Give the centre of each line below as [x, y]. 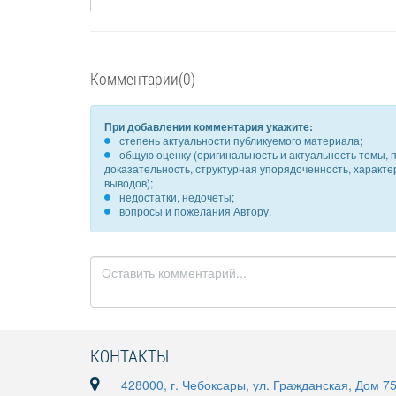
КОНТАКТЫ [129, 355]
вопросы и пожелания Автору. [195, 211]
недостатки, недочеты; [177, 197]
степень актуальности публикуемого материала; [241, 140]
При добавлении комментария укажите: [209, 126]
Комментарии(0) [143, 79]
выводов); [129, 183]
